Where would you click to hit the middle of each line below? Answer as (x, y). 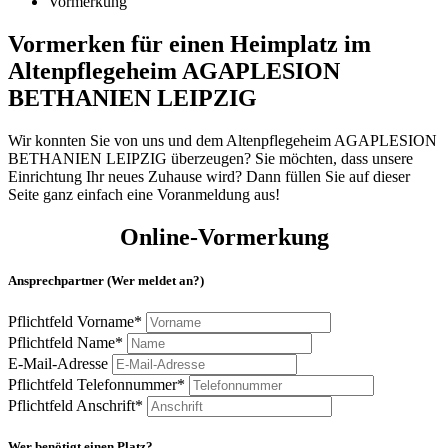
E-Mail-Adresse (60, 363)
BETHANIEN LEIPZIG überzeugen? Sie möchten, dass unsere (210, 159)
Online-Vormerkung (224, 237)
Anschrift (105, 405)
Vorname (105, 321)
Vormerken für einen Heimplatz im (189, 44)
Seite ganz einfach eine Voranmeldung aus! (144, 195)
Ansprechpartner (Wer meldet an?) (106, 281)
